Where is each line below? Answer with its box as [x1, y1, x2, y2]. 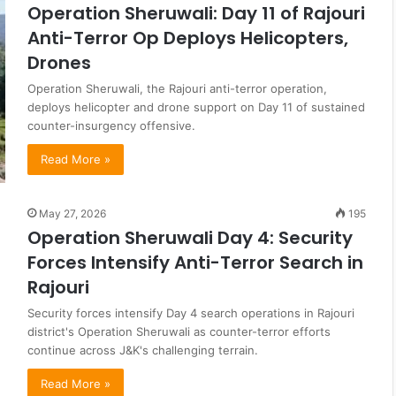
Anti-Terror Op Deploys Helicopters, [27, 25, 348, 50]
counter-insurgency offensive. [27, 118, 195, 133]
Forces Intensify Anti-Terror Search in [27, 250, 363, 276]
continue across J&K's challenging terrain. [27, 343, 258, 358]
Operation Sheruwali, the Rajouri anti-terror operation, [27, 80, 327, 95]
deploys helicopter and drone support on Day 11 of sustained [27, 99, 365, 114]
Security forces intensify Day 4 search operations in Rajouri [27, 306, 354, 321]
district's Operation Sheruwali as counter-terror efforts [27, 324, 331, 339]
